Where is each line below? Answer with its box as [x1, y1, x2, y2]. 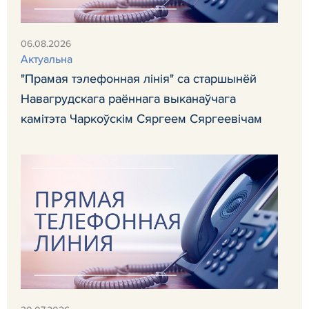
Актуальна [21, 52, 72, 66]
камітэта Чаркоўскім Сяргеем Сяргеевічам [21, 110, 262, 126]
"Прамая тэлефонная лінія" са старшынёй [21, 70, 257, 86]
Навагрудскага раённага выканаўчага [21, 90, 236, 106]
